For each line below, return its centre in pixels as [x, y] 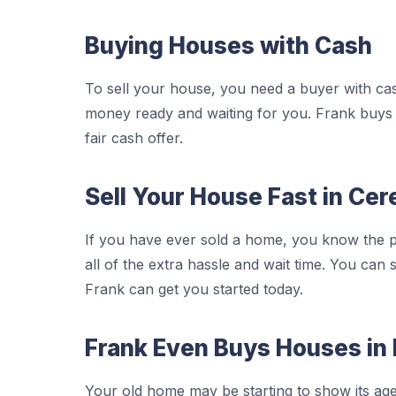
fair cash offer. [134, 138]
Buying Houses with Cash [228, 46]
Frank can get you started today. [194, 289]
